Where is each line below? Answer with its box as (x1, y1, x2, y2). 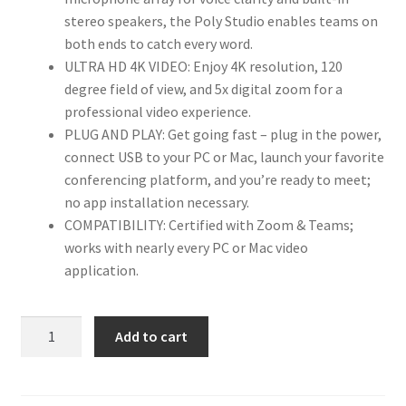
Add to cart (115, 327, 188, 346)
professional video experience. (63, 101, 254, 121)
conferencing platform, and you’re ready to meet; (63, 169, 371, 188)
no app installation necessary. (63, 192, 252, 211)
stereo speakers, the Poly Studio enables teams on (63, 11, 378, 30)
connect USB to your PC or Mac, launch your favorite (63, 147, 384, 166)
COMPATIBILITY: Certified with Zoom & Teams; (63, 215, 353, 234)
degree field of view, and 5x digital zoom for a (63, 79, 343, 98)
